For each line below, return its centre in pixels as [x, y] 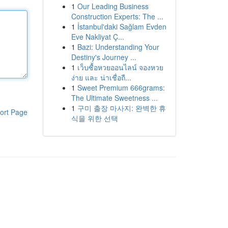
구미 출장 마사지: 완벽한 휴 [121, 108]
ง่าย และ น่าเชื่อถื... [101, 77]
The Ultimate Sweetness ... [114, 98]
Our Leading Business [113, 6]
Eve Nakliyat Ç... [97, 37]
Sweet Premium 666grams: [121, 88]
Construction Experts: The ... [117, 16]
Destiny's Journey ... [104, 57]
